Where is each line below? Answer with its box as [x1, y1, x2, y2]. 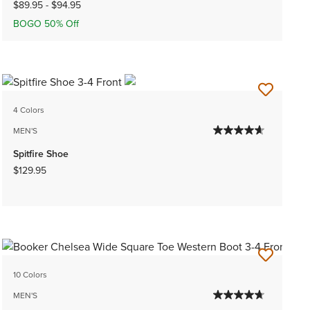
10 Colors [12, 268, 47, 281]
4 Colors [12, 103, 44, 116]
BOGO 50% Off [12, 17, 79, 32]
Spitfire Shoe [12, 146, 69, 161]
